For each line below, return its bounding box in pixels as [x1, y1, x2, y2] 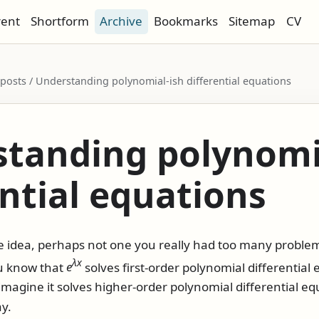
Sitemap [229, 13, 276, 30]
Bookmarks [153, 13, 218, 30]
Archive [100, 13, 143, 30]
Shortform [31, 13, 90, 30]
